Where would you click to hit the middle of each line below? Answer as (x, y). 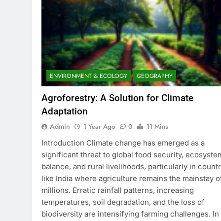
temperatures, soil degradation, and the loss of (123, 202)
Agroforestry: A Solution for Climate (117, 98)
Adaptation (65, 111)
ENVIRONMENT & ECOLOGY (89, 76)
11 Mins (157, 127)
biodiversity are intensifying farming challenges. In (130, 214)
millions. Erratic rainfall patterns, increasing (118, 190)
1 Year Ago (99, 127)
